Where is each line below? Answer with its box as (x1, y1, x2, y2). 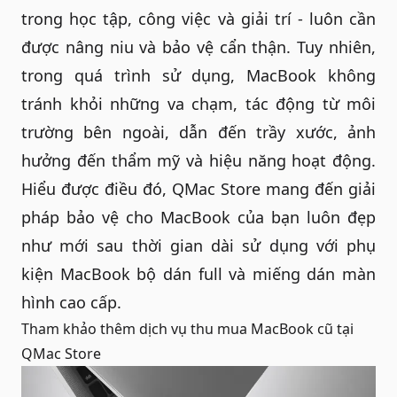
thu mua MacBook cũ (191, 318, 333, 339)
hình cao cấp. (21, 291, 121, 313)
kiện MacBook (21, 262, 130, 284)
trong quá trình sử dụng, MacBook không (21, 64, 376, 86)
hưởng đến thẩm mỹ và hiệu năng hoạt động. (21, 149, 376, 171)
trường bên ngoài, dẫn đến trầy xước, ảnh (21, 121, 376, 143)
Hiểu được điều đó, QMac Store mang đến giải (21, 177, 376, 199)
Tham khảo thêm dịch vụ (21, 318, 191, 339)
